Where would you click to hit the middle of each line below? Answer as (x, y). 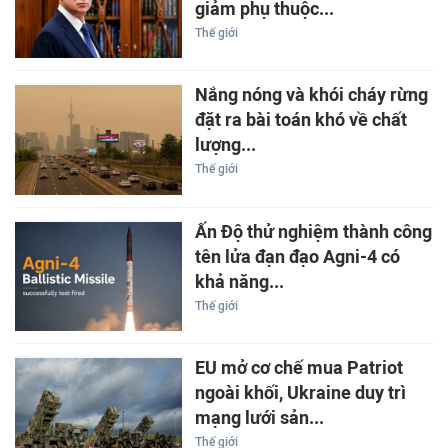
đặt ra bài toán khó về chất (300, 120)
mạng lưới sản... (259, 418)
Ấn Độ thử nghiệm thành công (313, 231)
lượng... (225, 145)
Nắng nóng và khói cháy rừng (311, 95)
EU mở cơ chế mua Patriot (298, 368)
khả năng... (239, 281)
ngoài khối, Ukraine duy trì (300, 393)
